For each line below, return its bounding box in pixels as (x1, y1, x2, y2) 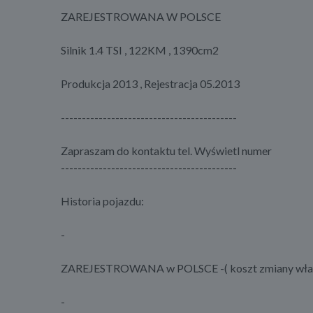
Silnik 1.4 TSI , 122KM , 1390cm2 (61, 43, 219, 57)
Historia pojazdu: (61, 194, 144, 208)
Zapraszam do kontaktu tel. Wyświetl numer (61, 144, 272, 158)
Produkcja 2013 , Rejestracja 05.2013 (61, 77, 240, 91)
